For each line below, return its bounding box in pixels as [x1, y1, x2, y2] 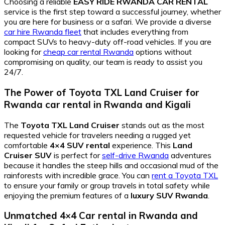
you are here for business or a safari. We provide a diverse [4, 17, 211, 27]
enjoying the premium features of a [4, 190, 131, 200]
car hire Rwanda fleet [4, 27, 81, 37]
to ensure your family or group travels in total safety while [4, 180, 210, 190]
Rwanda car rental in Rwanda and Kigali [4, 98, 191, 110]
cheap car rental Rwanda [43, 47, 134, 57]
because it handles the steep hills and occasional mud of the [4, 160, 218, 170]
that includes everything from [81, 27, 188, 37]
